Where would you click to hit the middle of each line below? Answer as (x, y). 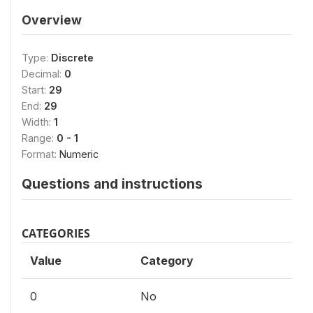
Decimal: (43, 73)
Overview (52, 20)
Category (167, 260)
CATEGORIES (56, 233)
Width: (38, 122)
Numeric (79, 154)
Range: (39, 138)
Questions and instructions (112, 183)
